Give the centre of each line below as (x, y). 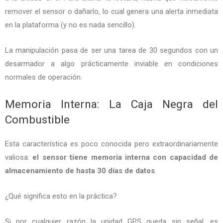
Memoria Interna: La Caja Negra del (111, 104)
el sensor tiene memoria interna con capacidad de (125, 157)
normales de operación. (44, 77)
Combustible (37, 119)
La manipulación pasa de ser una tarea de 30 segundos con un (111, 50)
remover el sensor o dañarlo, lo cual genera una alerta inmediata (111, 11)
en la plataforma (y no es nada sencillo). (70, 25)
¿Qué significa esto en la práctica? (61, 196)
